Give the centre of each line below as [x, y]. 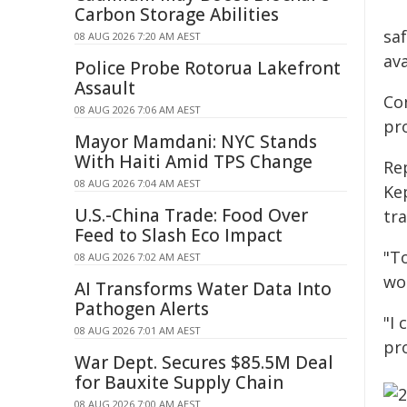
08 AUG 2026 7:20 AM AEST [138, 36]
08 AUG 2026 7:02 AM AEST [138, 257]
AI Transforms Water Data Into [203, 289]
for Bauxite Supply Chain [179, 382]
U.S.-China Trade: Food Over [191, 215]
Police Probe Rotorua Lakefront [208, 68]
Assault [105, 88]
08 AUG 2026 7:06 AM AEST [138, 109]
